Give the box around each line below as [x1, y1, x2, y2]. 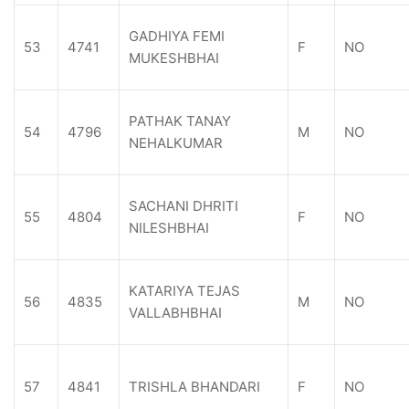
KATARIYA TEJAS [129, 282, 240, 299]
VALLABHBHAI [129, 304, 222, 321]
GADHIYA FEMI [129, 27, 225, 45]
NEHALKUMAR [129, 134, 223, 152]
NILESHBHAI [129, 219, 209, 236]
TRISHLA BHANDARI [129, 378, 260, 395]
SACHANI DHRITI [129, 197, 238, 215]
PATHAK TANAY [129, 112, 231, 130]
